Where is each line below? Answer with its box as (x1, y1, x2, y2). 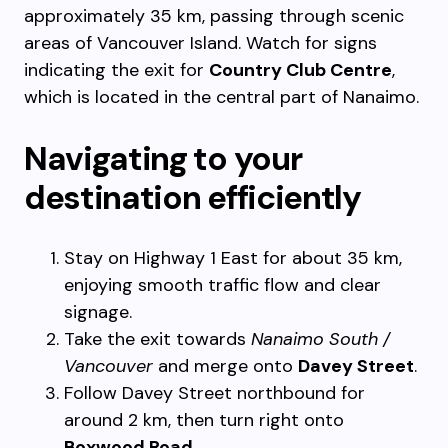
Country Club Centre (209, 58, 392, 82)
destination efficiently (24, 176, 361, 219)
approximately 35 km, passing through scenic (24, 4, 404, 28)
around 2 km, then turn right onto (64, 408, 344, 432)
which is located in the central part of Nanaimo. (24, 85, 419, 109)
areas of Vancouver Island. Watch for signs (24, 31, 377, 55)
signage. (64, 300, 132, 324)
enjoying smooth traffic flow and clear (64, 273, 381, 297)
